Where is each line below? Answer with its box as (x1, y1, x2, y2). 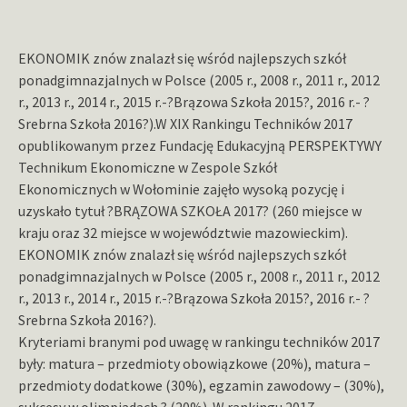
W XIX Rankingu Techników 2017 (155, 114, 352, 134)
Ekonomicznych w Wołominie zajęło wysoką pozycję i (18, 180, 344, 199)
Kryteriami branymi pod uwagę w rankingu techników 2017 (18, 333, 380, 352)
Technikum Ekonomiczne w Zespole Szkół (18, 158, 277, 177)
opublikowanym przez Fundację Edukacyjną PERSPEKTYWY (18, 136, 382, 155)
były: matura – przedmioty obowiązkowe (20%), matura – (18, 354, 371, 373)
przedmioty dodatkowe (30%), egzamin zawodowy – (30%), (18, 376, 384, 395)
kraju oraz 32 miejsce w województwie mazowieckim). (18, 223, 348, 243)
